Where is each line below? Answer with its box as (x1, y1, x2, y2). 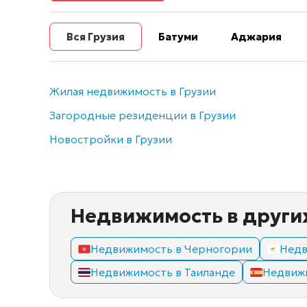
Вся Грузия (66, 30, 125, 44)
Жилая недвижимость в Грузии (49, 84, 216, 99)
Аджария (231, 30, 282, 44)
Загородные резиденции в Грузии (49, 108, 236, 123)
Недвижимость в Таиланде (90, 265, 235, 280)
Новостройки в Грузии (49, 132, 172, 147)
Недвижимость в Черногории (90, 242, 252, 256)
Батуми (158, 30, 198, 44)
